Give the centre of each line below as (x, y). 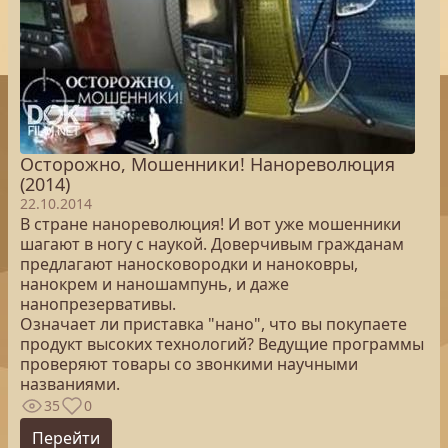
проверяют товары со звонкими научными (189, 364)
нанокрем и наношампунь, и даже (154, 284)
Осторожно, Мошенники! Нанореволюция (207, 164)
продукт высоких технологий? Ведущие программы (222, 344)
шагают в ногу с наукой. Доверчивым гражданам (212, 244)
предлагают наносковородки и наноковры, (189, 264)
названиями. (70, 384)
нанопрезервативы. (98, 304)
